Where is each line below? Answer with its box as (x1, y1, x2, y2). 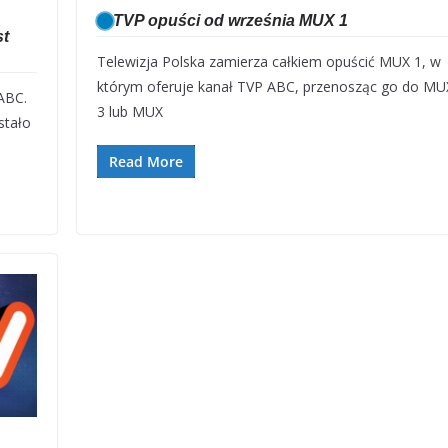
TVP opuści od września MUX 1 (112, 12, 348, 29)
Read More (108, 152, 183, 171)
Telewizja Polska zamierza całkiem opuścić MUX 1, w (96, 52, 441, 71)
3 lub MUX (96, 102, 163, 121)
